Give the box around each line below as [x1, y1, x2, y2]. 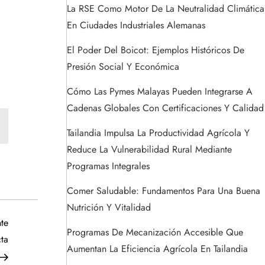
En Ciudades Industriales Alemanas [67, 18, 205, 33]
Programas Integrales [67, 159, 150, 173]
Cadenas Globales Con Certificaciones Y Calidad [67, 101, 264, 115]
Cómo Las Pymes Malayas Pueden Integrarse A [67, 85, 253, 99]
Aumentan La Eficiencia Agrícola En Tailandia [67, 242, 248, 256]
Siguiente [7, 215, 44, 230]
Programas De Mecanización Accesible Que [67, 225, 243, 240]
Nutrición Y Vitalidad [67, 201, 151, 215]
